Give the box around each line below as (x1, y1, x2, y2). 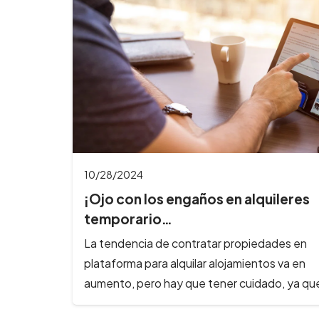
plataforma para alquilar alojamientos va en (84, 255, 305, 271)
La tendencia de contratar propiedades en (84, 235, 307, 251)
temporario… (84, 210, 172, 228)
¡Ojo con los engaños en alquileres (84, 190, 310, 208)
